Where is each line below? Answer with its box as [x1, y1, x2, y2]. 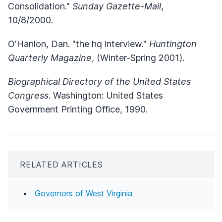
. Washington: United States [49, 90, 163, 101]
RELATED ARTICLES [20, 159, 103, 169]
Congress [8, 90, 49, 101]
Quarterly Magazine [8, 52, 92, 63]
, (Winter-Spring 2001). [92, 52, 184, 63]
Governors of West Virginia [35, 188, 132, 198]
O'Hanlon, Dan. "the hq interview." [8, 38, 149, 49]
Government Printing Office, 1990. [8, 104, 148, 114]
